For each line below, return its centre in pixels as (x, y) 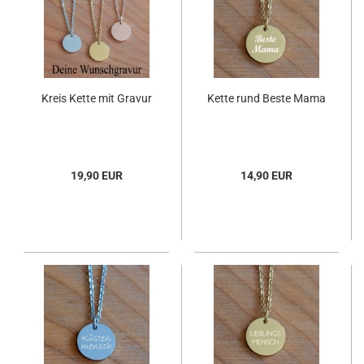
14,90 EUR (266, 175)
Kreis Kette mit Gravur (97, 98)
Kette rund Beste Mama (266, 98)
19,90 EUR (97, 175)
